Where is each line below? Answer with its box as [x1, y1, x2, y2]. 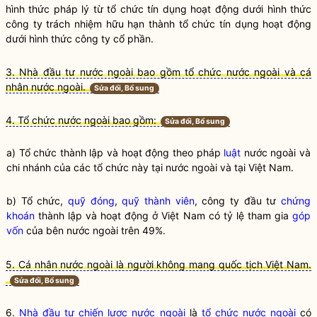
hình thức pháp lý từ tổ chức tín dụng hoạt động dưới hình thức [6, 3, 311, 15]
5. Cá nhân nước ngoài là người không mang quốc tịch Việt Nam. [6, 258, 311, 270]
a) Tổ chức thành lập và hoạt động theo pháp [6, 146, 224, 158]
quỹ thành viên [122, 195, 195, 207]
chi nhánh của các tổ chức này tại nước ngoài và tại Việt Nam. [6, 161, 294, 173]
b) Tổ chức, [6, 195, 68, 207]
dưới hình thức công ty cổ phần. [6, 33, 154, 45]
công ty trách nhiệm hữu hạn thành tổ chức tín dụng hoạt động [6, 18, 311, 30]
